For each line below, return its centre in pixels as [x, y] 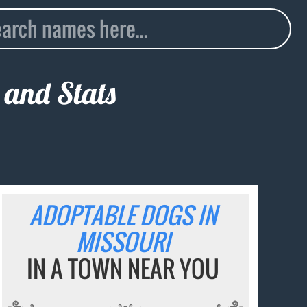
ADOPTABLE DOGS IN [123, 215]
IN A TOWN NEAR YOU [123, 269]
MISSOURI [123, 242]
